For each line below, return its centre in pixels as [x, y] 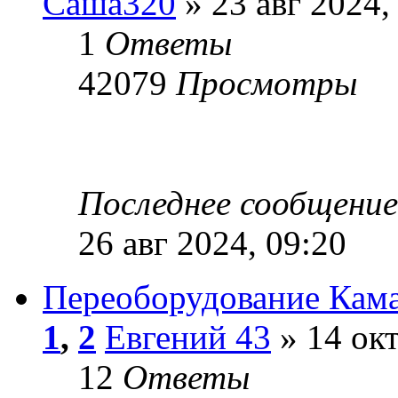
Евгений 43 [188, 337]
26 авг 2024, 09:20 [212, 243]
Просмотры [267, 83]
